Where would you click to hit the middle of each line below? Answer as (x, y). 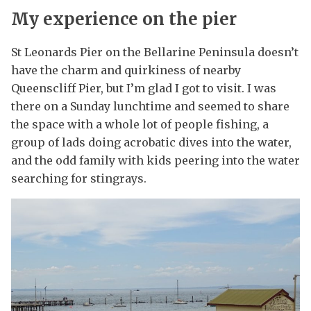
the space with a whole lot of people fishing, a (140, 125)
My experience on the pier (124, 19)
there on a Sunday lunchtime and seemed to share (150, 107)
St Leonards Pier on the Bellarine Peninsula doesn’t (155, 52)
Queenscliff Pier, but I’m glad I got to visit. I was (144, 89)
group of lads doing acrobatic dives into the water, (151, 143)
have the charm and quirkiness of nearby (126, 70)
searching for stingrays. (79, 179)
